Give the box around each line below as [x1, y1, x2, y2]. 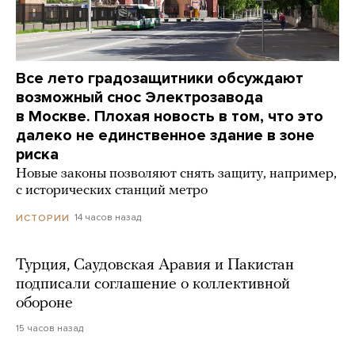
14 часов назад [74, 212, 141, 223]
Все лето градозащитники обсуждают [16, 69, 303, 89]
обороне [16, 295, 73, 311]
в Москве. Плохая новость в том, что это [16, 107, 323, 127]
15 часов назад [16, 322, 83, 334]
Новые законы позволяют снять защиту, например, [16, 166, 337, 182]
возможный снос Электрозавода [16, 88, 263, 108]
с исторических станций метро [16, 183, 208, 199]
